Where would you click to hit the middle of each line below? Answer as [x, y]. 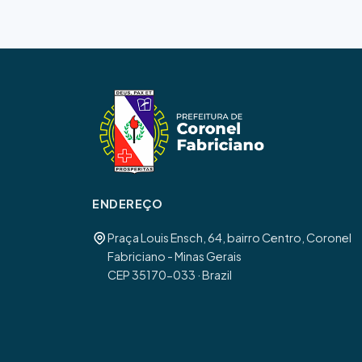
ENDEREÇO [128, 204]
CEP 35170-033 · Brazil [170, 274]
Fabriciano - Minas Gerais [175, 256]
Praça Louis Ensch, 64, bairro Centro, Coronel [229, 237]
